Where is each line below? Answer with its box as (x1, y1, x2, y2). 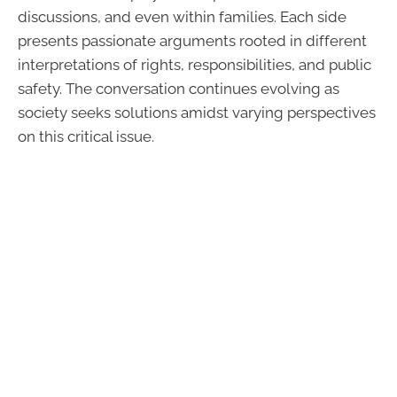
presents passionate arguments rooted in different (18, 31, 367, 50)
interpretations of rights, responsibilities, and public (18, 55, 371, 74)
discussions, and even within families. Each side (18, 7, 346, 26)
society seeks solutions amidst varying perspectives (18, 103, 376, 121)
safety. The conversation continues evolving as (18, 79, 339, 97)
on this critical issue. (18, 127, 154, 145)
